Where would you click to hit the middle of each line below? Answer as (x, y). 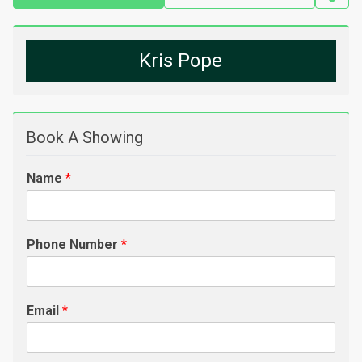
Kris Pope (181, 61)
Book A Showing (84, 137)
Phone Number (74, 244)
